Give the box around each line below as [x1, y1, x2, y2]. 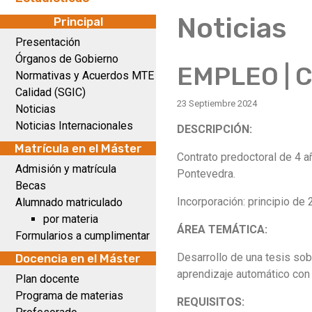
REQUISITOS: [177, 295, 244, 309]
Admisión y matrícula [15, 162, 116, 175]
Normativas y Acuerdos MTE [15, 69, 154, 82]
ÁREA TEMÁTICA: [177, 223, 267, 236]
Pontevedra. [177, 167, 235, 180]
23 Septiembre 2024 [177, 98, 257, 109]
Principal [53, 15, 103, 29]
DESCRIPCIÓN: [177, 123, 252, 136]
